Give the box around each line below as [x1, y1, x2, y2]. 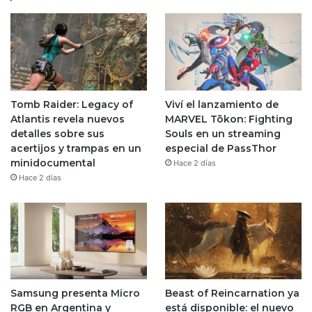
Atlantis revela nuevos [10, 112, 125, 125]
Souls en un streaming [164, 127, 281, 140]
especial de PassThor [164, 141, 276, 155]
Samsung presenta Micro [10, 287, 140, 300]
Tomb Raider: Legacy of [10, 97, 133, 111]
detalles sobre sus [10, 127, 104, 140]
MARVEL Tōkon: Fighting [164, 112, 292, 125]
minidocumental [10, 156, 95, 169]
